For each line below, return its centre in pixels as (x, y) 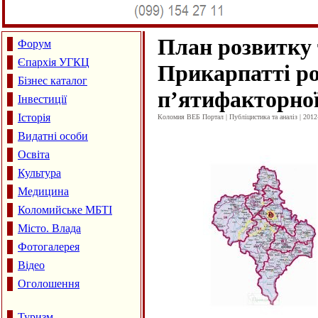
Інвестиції (42, 99)
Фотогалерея (49, 247)
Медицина (43, 191)
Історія (34, 117)
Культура (39, 173)
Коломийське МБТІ (65, 210)
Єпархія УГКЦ (54, 62)
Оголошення (49, 284)
